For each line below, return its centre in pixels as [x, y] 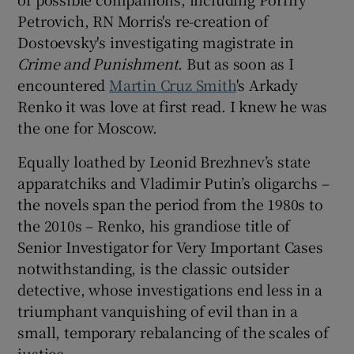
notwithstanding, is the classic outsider [153, 267]
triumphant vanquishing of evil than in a [158, 310]
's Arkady [267, 84]
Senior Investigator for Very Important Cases [170, 246]
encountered [64, 84]
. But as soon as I [236, 63]
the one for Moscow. [87, 127]
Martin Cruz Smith [173, 84]
